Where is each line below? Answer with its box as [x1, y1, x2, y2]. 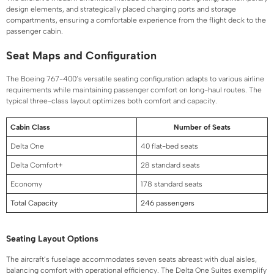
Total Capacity [10, 198, 57, 207]
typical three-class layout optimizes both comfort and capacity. [6, 96, 217, 105]
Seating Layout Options [6, 233, 98, 244]
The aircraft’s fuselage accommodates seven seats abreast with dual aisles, [6, 254, 257, 264]
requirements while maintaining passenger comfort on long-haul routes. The [6, 85, 262, 94]
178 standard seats [141, 179, 202, 188]
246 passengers [141, 198, 194, 207]
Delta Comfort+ [10, 160, 63, 169]
